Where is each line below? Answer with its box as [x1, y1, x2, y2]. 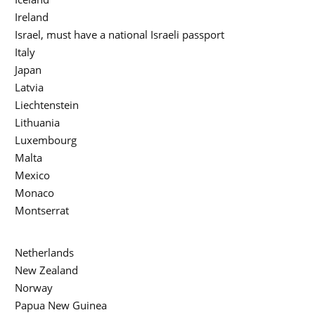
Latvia [15, 80, 44, 95]
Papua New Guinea [15, 298, 107, 313]
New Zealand [15, 263, 78, 278]
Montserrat [15, 203, 69, 218]
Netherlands [15, 245, 74, 260]
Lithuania [15, 115, 60, 130]
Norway [15, 281, 53, 295]
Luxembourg [15, 133, 77, 148]
